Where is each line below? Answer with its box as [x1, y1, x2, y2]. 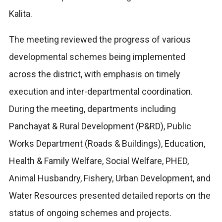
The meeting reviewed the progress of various [8, 34, 191, 45]
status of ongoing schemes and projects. [8, 207, 171, 218]
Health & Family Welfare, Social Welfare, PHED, [8, 155, 189, 166]
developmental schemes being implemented [8, 51, 185, 62]
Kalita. [8, 8, 32, 19]
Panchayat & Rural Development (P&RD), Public [8, 120, 191, 131]
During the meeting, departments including [8, 103, 176, 114]
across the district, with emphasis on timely [8, 68, 180, 79]
